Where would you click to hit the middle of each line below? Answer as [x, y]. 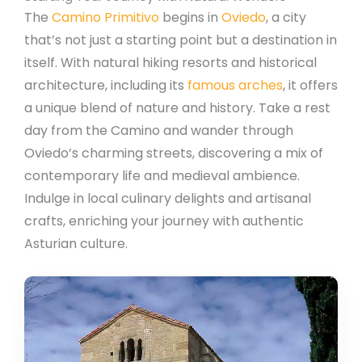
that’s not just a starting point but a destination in [181, 40]
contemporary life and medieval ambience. [162, 176]
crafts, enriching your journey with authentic [164, 221]
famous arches [235, 86]
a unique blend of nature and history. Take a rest [177, 108]
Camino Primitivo [105, 18]
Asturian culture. [76, 244]
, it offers [310, 86]
